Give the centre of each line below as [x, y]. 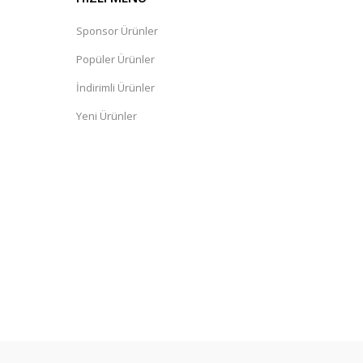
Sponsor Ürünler [117, 31]
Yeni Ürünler [107, 116]
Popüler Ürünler [115, 59]
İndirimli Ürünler [115, 88]
